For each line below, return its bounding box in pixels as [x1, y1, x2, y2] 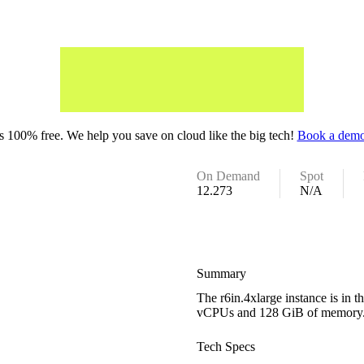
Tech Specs [197, 339, 256, 353]
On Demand [197, 169, 261, 183]
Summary [197, 266, 247, 280]
